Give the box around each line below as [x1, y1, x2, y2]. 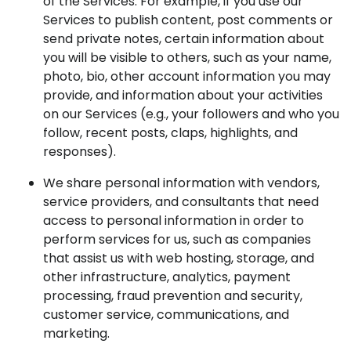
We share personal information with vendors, [43, 174, 320, 192]
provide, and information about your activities [43, 86, 323, 104]
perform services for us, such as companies [43, 230, 311, 248]
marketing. [43, 324, 110, 342]
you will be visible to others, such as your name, [43, 49, 331, 67]
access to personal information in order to [43, 212, 304, 230]
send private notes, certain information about [43, 30, 324, 48]
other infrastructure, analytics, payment [43, 268, 291, 286]
